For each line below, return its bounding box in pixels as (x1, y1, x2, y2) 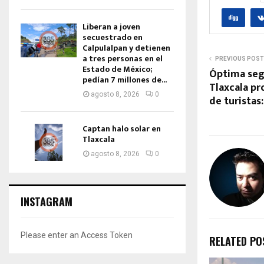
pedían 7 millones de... (82, 73, 167, 87)
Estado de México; (82, 62, 152, 76)
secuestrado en (82, 31, 143, 44)
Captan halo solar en (82, 122, 161, 136)
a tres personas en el (82, 52, 163, 65)
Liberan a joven (82, 20, 140, 34)
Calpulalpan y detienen (82, 41, 170, 55)
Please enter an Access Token (21, 230, 133, 240)
